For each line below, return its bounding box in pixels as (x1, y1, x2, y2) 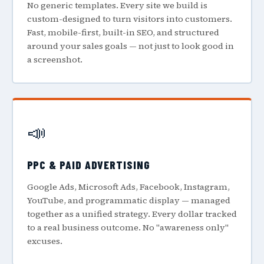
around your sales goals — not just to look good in (27, 39, 234, 52)
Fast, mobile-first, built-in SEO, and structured (27, 26, 219, 38)
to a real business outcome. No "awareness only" (27, 222, 229, 233)
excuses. (27, 235, 62, 247)
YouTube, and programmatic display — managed (27, 194, 230, 206)
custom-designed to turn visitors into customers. (27, 12, 232, 25)
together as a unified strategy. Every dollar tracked (27, 208, 237, 220)
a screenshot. (27, 53, 82, 65)
